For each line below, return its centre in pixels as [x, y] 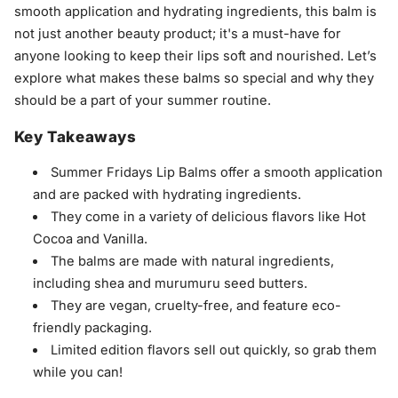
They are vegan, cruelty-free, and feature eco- [196, 305]
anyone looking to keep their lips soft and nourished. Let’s [195, 56]
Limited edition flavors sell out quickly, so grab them [214, 350]
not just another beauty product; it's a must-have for [177, 33]
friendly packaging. [92, 327]
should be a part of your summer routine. [142, 100]
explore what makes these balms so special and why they [194, 78]
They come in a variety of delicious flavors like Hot [209, 216]
